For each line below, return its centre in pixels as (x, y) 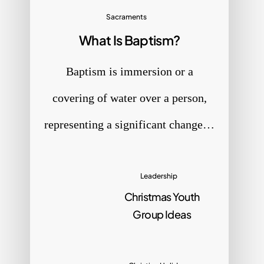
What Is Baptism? (129, 40)
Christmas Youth (162, 196)
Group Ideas (162, 214)
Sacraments (127, 16)
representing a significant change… (130, 124)
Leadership (159, 176)
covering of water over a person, (129, 98)
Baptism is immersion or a (129, 71)
